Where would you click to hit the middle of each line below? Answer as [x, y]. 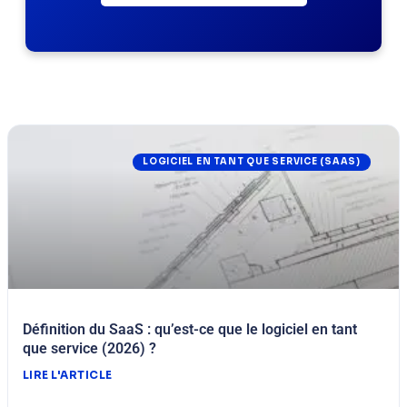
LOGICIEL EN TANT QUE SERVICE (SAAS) [252, 162]
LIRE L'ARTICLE [68, 376]
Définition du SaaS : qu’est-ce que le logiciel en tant [190, 330]
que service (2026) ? [89, 349]
